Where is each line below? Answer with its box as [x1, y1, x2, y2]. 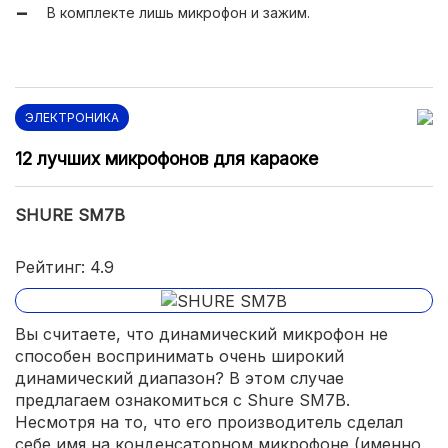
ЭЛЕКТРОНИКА [25, 109, 119, 125]
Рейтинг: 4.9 [15, 256, 114, 277]
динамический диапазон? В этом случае [15, 368, 344, 389]
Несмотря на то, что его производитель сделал [15, 412, 403, 433]
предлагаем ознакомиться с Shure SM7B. [15, 390, 350, 411]
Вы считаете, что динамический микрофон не [15, 324, 388, 345]
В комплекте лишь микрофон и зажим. [47, 3, 310, 21]
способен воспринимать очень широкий [15, 346, 344, 367]
